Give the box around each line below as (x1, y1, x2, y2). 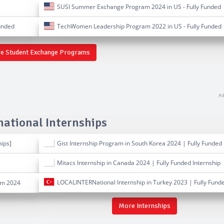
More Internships (118, 201, 170, 210)
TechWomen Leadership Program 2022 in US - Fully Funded (53, 21, 221, 30)
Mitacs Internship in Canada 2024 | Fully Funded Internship (53, 158, 220, 167)
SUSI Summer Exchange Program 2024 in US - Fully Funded (53, 2, 221, 11)
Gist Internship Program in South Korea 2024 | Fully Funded (53, 138, 222, 147)
